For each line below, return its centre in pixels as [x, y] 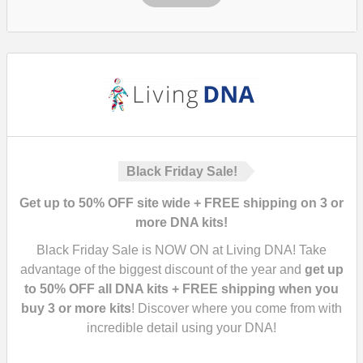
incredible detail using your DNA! [181, 328]
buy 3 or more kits [76, 308]
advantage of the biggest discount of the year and [162, 269]
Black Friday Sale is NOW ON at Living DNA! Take [181, 250]
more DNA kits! [181, 222]
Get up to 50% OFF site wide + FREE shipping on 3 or [181, 203]
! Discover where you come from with [237, 308]
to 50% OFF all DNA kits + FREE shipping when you [181, 289]
